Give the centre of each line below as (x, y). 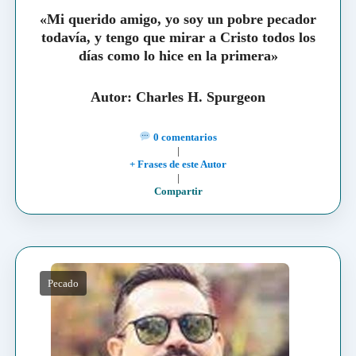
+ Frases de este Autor (178, 164)
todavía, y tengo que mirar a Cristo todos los (178, 38)
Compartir (178, 191)
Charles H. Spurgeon (201, 97)
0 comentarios (184, 137)
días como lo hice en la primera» (178, 56)
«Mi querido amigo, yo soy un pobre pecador (178, 19)
